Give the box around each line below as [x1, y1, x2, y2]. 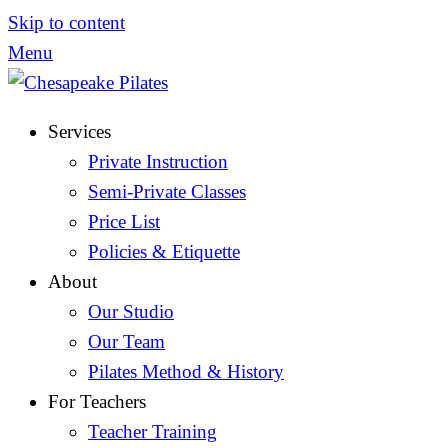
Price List [88, 210, 160, 232]
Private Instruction [88, 150, 228, 172]
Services [48, 120, 111, 142]
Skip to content [8, 12, 125, 33]
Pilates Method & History [88, 360, 284, 382]
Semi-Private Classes [88, 180, 246, 202]
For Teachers [48, 390, 146, 412]
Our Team [88, 330, 165, 352]
